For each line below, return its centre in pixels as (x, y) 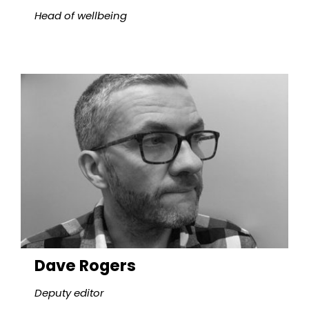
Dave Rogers (85, 265)
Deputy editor (69, 292)
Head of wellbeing (80, 16)
